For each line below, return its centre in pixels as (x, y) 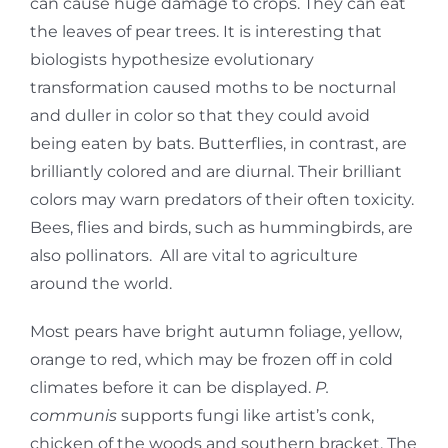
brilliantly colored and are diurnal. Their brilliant (216, 171)
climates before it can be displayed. (172, 387)
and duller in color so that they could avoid (200, 115)
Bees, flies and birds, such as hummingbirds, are (221, 227)
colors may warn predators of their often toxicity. (222, 199)
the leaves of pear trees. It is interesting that (206, 31)
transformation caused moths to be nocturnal (213, 87)
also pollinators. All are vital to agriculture (194, 255)
